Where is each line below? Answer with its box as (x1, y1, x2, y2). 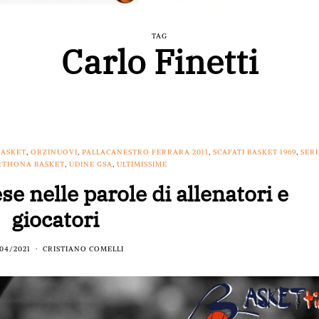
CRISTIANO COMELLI (43, 244, 125, 254)
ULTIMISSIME (117, 159, 168, 169)
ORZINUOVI (30, 147, 78, 157)
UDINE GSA (69, 159, 113, 169)
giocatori (11, 205, 100, 234)
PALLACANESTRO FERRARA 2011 (81, 147, 209, 157)
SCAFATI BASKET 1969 (212, 147, 296, 157)
